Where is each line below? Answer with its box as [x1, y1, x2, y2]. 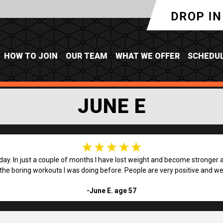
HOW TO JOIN [4, 51, 58, 61]
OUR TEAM [66, 51, 108, 61]
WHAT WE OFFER [115, 51, 180, 61]
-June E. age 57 [87, 186, 136, 195]
